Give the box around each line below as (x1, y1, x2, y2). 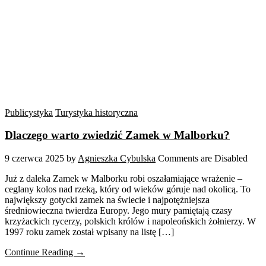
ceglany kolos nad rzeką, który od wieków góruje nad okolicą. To (5, 184, 251, 195)
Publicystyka (5, 107, 53, 118)
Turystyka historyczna (55, 107, 138, 118)
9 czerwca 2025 (5, 153, 64, 164)
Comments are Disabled (158, 153, 248, 164)
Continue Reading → (5, 247, 85, 258)
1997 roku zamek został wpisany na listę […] (5, 227, 174, 237)
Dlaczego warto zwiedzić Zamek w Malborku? (5, 129, 230, 142)
